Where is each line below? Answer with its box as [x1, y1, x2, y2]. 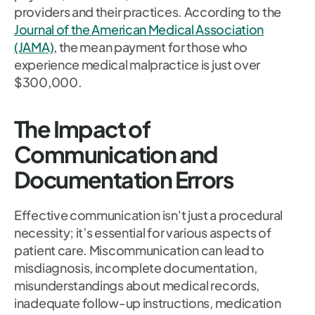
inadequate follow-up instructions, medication [14, 295, 281, 311]
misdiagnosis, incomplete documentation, [14, 259, 257, 276]
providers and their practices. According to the [14, 4, 281, 20]
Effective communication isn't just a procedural [14, 207, 283, 224]
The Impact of [14, 115, 150, 143]
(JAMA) [14, 39, 54, 56]
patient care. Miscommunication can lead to [14, 242, 264, 259]
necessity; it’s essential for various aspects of [14, 224, 271, 241]
